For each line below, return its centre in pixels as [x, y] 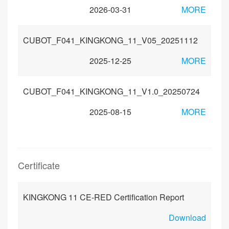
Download [187, 217]
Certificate [39, 165]
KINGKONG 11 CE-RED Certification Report [104, 197]
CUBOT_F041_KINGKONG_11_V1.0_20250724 [111, 91]
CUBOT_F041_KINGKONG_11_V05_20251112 [110, 40]
